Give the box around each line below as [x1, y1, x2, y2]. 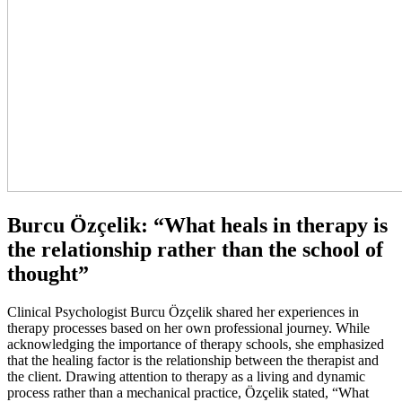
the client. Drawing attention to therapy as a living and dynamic [7, 369, 365, 385]
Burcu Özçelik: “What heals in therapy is [7, 214, 388, 238]
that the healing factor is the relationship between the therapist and [7, 353, 379, 369]
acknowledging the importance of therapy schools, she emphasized [7, 336, 384, 353]
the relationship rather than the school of [7, 238, 383, 262]
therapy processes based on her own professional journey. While [7, 320, 370, 336]
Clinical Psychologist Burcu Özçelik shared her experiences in [7, 304, 359, 320]
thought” [7, 262, 89, 286]
